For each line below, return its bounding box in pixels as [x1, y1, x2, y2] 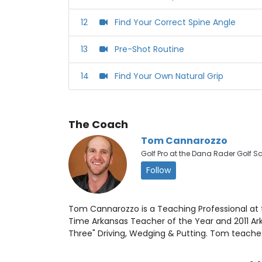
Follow [146, 164, 171, 177]
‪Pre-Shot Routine [115, 43, 184, 56]
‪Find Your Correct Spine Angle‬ [115, 16, 236, 29]
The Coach [68, 117, 128, 132]
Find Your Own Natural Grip [115, 70, 223, 82]
